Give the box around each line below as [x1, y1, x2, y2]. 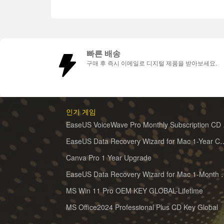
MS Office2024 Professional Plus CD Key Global [66, 202, 218, 212]
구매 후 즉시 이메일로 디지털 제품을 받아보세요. [86, 58, 217, 67]
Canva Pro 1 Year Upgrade [66, 152, 151, 163]
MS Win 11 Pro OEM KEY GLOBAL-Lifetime [66, 185, 203, 196]
